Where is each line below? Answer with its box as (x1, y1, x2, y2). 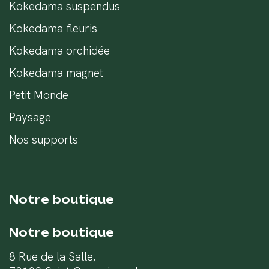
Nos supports (9, 131, 78, 147)
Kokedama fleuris (9, 20, 97, 36)
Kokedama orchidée (9, 43, 110, 58)
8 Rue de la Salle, (9, 249, 96, 264)
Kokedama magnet (9, 65, 103, 80)
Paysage (9, 109, 51, 125)
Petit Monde (9, 87, 68, 103)
